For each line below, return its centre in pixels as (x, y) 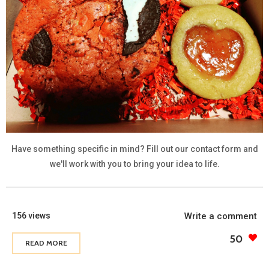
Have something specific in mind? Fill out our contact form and (134, 149)
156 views (31, 215)
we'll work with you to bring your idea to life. (134, 164)
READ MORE (46, 243)
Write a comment (221, 216)
